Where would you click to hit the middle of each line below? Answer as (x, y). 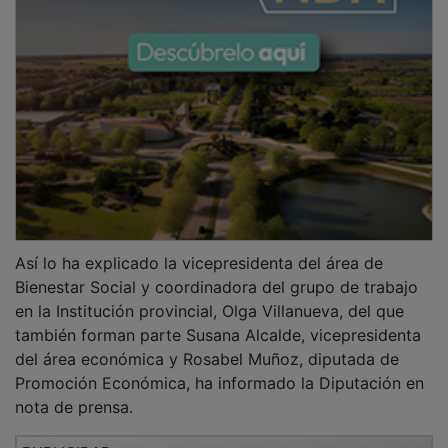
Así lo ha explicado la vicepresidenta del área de (199, 248)
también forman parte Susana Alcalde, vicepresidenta (218, 320)
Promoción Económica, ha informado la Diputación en (219, 368)
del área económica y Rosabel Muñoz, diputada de (207, 344)
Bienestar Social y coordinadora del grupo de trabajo (216, 272)
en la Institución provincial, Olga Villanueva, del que (209, 296)
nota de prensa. (74, 392)
